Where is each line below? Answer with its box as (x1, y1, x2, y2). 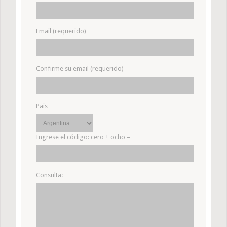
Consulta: (36, 171, 63, 179)
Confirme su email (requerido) (36, 64, 124, 72)
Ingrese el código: (36, 133, 91, 141)
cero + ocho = (91, 133, 130, 141)
